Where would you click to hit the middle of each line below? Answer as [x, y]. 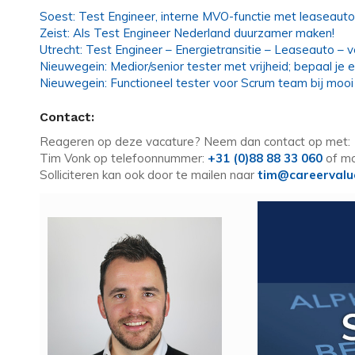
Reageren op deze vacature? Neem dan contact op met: [195, 142]
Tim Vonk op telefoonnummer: [124, 158]
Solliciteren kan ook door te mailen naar [149, 175]
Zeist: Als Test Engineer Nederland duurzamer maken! [187, 32]
